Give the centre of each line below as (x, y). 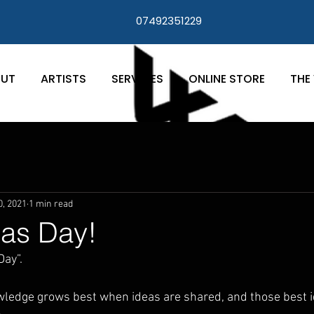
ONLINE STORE (227, 79)
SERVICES (137, 79)
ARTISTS (63, 79)
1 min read (51, 204)
